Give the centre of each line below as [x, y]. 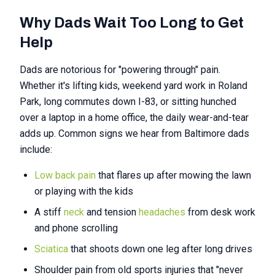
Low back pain [65, 175]
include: [36, 149]
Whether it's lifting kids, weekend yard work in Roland [134, 86]
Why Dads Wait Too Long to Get [132, 23]
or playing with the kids [84, 191]
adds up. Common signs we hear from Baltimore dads [134, 134]
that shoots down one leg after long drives [160, 249]
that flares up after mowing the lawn [173, 175]
